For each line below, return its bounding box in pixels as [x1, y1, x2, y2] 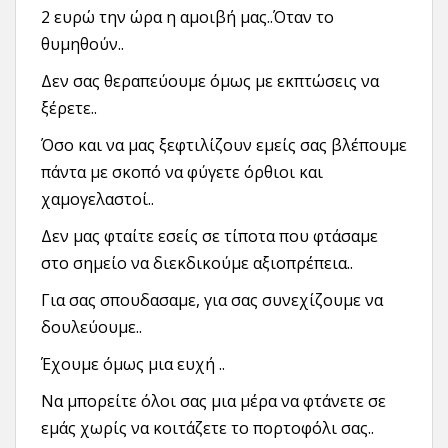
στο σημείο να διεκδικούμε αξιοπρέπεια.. [41, 252, 353, 274]
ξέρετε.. [41, 97, 97, 119]
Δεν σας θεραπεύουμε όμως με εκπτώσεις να [41, 70, 379, 92]
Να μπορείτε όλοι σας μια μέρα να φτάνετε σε [41, 390, 386, 412]
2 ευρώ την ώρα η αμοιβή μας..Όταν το [41, 6, 334, 28]
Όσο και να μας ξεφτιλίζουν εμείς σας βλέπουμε [41, 134, 407, 156]
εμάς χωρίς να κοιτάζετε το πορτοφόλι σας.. [41, 417, 374, 439]
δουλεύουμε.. [41, 316, 142, 338]
